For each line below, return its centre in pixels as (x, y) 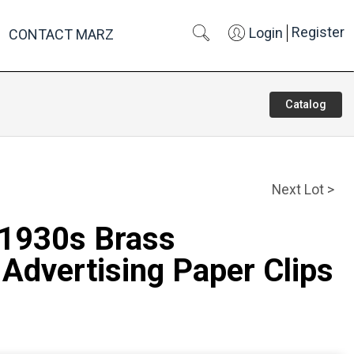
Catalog (306, 104)
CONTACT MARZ (61, 34)
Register (318, 32)
